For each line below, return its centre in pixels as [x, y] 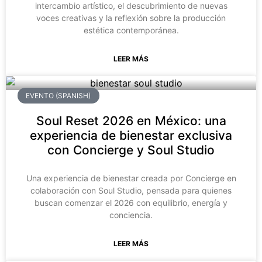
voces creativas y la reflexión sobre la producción [131, 18]
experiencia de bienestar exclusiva [131, 136]
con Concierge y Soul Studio [131, 150]
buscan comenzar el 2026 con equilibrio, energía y [131, 203]
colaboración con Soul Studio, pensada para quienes [131, 191]
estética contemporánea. [131, 30]
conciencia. [131, 215]
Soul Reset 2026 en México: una [131, 121]
